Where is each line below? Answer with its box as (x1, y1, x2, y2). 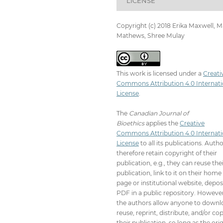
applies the (144, 119, 180, 127)
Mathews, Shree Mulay (116, 32, 185, 40)
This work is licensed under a (116, 70, 203, 78)
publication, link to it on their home (116, 169, 222, 177)
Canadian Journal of (129, 110, 189, 117)
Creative (180, 119, 205, 127)
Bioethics (116, 119, 144, 127)
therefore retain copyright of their (116, 149, 217, 157)
